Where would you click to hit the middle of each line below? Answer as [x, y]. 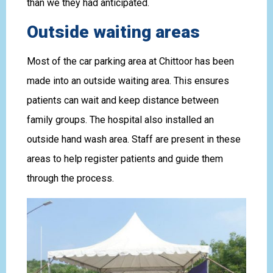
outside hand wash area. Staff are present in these [133, 139]
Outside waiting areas [113, 32]
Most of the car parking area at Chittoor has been [130, 61]
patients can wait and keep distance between [122, 100]
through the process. [70, 178]
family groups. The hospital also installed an [120, 119]
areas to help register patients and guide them [125, 158]
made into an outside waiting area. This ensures [128, 80]
